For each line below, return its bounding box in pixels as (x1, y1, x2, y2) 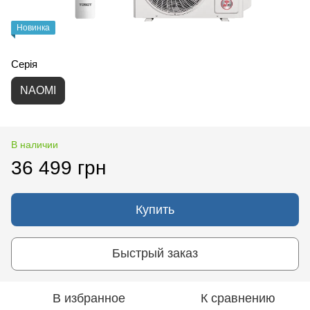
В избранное (52, 291, 125, 305)
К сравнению (201, 291, 275, 305)
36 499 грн (11, 156, 106, 179)
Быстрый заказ (112, 246, 198, 261)
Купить (136, 202, 174, 217)
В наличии (11, 138, 58, 150)
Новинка (17, 22, 50, 33)
